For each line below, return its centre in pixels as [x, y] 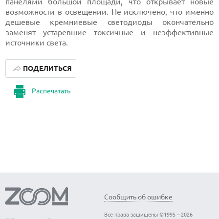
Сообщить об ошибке [138, 197]
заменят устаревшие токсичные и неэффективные [109, 32]
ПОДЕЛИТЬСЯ [47, 68]
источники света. [37, 43]
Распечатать [51, 91]
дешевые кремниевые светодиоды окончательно [109, 22]
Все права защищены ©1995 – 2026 [148, 214]
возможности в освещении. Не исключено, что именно [109, 12]
